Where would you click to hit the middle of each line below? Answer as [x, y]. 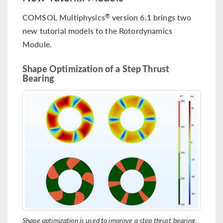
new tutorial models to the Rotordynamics [97, 31]
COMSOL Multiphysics [64, 17]
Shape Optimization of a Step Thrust [96, 69]
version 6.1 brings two [151, 17]
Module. [37, 44]
